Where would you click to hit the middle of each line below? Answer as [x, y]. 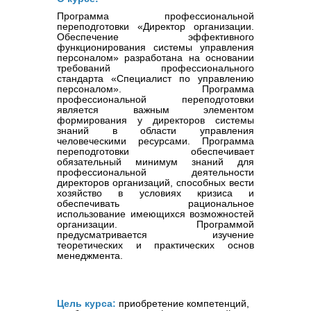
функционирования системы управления [155, 47]
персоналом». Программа [155, 89]
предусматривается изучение [155, 234]
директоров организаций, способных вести [155, 182]
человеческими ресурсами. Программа [155, 141]
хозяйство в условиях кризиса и [155, 193]
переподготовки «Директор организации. [155, 26]
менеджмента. [90, 255]
